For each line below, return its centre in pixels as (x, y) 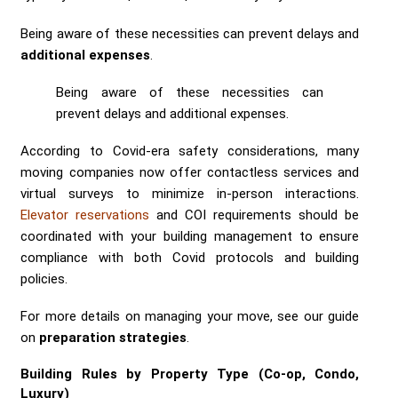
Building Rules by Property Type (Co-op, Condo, (190, 374)
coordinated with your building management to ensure (190, 236)
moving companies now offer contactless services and (190, 172)
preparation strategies (113, 337)
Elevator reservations (85, 215)
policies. (44, 279)
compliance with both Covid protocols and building (190, 257)
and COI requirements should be (255, 215)
